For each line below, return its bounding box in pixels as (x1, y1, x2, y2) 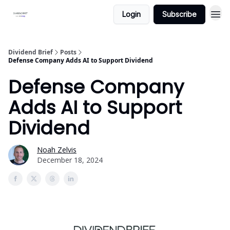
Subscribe (162, 10, 197, 18)
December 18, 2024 (37, 155, 103, 165)
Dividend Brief (8, 48, 53, 56)
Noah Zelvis (37, 145, 76, 155)
